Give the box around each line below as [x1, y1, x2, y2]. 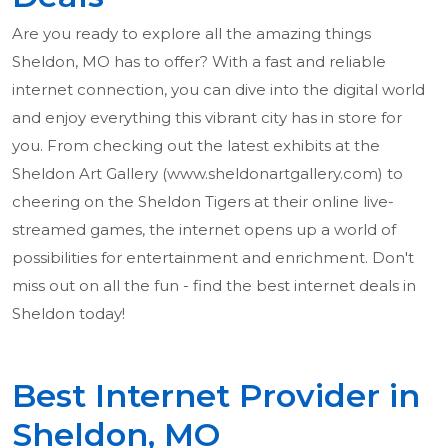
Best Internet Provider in [12, 376, 420, 416]
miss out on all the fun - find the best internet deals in [12, 276, 416, 296]
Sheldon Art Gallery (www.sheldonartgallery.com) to [12, 164, 403, 184]
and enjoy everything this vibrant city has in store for [12, 108, 402, 128]
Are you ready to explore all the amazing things [12, 24, 371, 44]
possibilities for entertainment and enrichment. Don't [12, 248, 414, 268]
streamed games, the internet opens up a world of [12, 220, 396, 240]
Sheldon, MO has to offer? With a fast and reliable [12, 52, 386, 72]
